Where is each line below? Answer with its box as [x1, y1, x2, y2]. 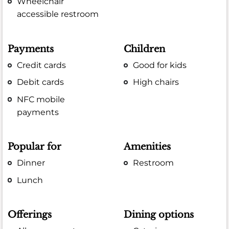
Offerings [8, 209, 52, 221]
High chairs [133, 77, 179, 87]
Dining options [124, 209, 194, 221]
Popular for [8, 141, 61, 153]
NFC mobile [17, 94, 65, 104]
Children [124, 43, 166, 55]
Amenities [124, 141, 171, 153]
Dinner [17, 158, 45, 168]
